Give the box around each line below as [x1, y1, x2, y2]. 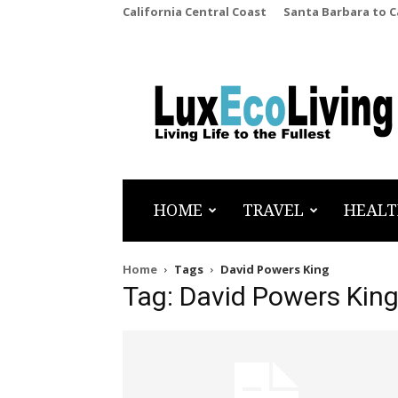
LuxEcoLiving [168, 96, 260, 116]
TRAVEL [243, 201, 304, 219]
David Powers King [220, 261, 330, 277]
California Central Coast [123, 4, 267, 20]
